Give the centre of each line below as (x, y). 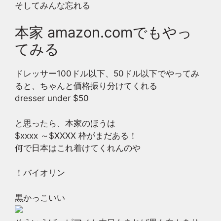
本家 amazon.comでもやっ (103, 32)
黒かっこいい (40, 198)
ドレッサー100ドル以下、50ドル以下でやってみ (107, 74)
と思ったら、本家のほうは (65, 123)
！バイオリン (40, 173)
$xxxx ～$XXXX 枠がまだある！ (76, 135)
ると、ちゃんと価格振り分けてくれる (86, 86)
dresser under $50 (52, 98)
